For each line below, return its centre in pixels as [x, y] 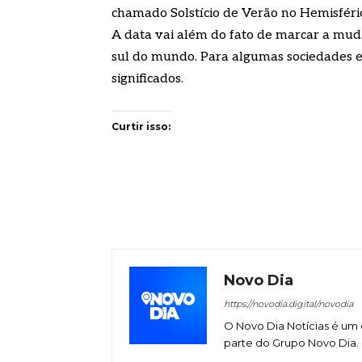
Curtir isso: [141, 127]
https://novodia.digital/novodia [288, 304]
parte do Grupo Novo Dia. [291, 343]
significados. [147, 79]
